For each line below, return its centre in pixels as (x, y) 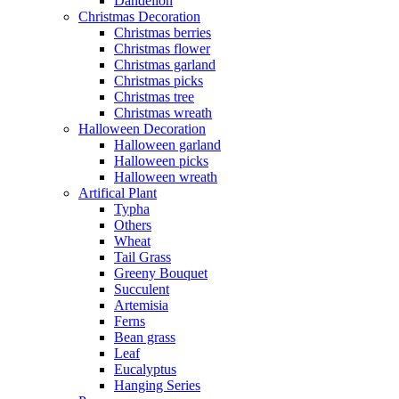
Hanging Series (157, 385)
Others (133, 225)
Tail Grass (142, 257)
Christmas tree (154, 97)
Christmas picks (159, 81)
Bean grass (145, 337)
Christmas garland (165, 65)
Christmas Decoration (139, 16)
